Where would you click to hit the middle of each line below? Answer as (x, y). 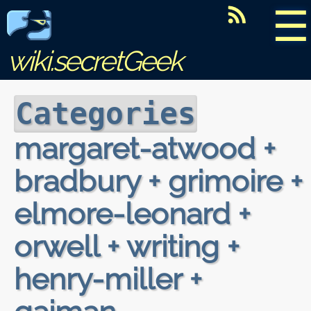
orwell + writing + (127, 246)
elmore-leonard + (132, 213)
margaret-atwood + (145, 148)
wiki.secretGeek (94, 61)
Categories (106, 114)
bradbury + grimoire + (158, 181)
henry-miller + (108, 279)
